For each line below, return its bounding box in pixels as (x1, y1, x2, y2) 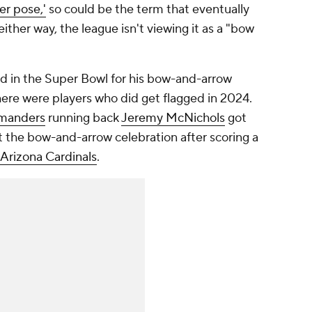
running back (45, 110, 121, 127)
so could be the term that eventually (46, 1, 249, 18)
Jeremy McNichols (121, 110, 225, 127)
